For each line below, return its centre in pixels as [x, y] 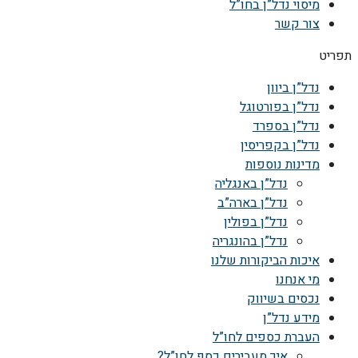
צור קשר [297, 24]
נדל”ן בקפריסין [280, 145]
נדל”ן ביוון [293, 88]
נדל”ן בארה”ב [253, 203]
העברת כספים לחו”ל [266, 337]
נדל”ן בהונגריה [250, 241]
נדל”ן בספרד [286, 126]
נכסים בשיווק [283, 299]
